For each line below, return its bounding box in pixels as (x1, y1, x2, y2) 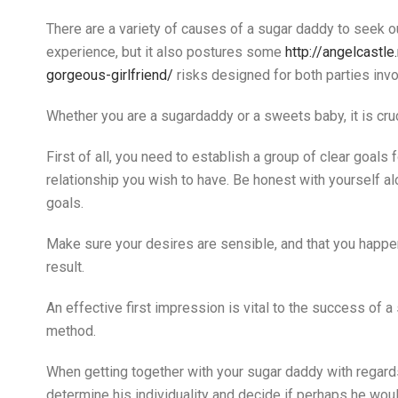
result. (46, 259, 84, 275)
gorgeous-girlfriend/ (46, 67, 173, 84)
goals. (46, 195, 84, 211)
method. (46, 322, 96, 339)
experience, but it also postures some (46, 44, 285, 60)
